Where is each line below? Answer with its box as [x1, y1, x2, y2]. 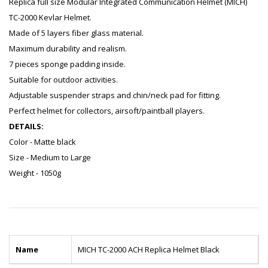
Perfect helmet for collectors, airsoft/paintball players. [9, 105, 205, 117]
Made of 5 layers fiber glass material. [9, 28, 144, 39]
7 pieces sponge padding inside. [9, 59, 126, 70]
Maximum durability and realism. [9, 43, 127, 54]
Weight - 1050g [9, 167, 61, 179]
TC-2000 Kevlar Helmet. [9, 12, 92, 23]
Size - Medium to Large [9, 152, 91, 163]
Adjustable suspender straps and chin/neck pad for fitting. [9, 90, 221, 101]
